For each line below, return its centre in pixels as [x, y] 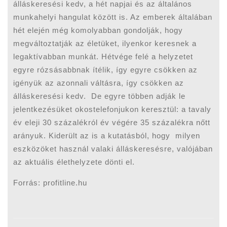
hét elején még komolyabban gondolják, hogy [98, 30]
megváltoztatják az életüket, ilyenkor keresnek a [105, 43]
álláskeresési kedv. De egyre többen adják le [100, 96]
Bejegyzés [41, 208]
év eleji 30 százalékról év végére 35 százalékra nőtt [112, 122]
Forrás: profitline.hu [50, 182]
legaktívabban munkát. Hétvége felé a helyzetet [103, 56]
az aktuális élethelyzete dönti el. [74, 162]
